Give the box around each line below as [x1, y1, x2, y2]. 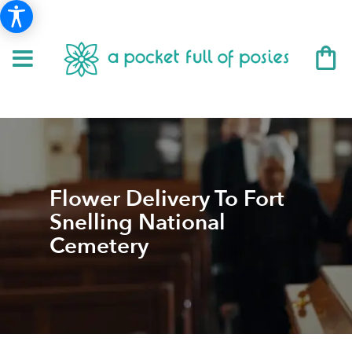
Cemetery [49, 230, 148, 261]
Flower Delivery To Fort [49, 183, 284, 214]
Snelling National [49, 207, 225, 237]
